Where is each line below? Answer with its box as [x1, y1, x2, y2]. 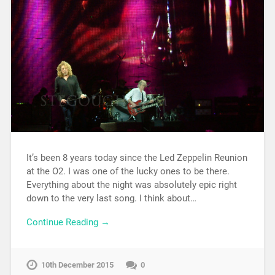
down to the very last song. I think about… [26, 193, 196, 204]
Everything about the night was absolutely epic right [26, 179, 237, 191]
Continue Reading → [26, 217, 110, 228]
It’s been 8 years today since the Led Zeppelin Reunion [26, 152, 247, 164]
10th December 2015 [41, 260, 114, 270]
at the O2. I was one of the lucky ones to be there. [26, 166, 230, 177]
